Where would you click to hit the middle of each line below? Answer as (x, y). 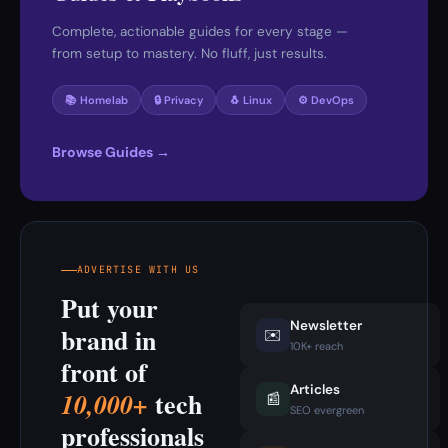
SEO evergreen (327, 410)
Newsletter (326, 325)
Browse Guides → (111, 152)
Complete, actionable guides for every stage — (200, 31)
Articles (315, 389)
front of (104, 372)
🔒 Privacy (178, 100)
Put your (109, 308)
